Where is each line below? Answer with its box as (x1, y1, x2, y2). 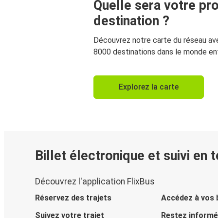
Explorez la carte (119, 82, 179, 91)
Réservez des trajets (35, 193, 111, 203)
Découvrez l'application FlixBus (35, 177, 155, 187)
